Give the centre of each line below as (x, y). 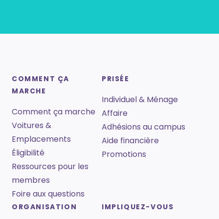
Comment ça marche (54, 112)
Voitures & (32, 126)
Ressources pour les (50, 167)
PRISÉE (116, 79)
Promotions (124, 154)
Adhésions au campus (143, 127)
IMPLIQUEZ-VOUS (138, 207)
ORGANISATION (44, 207)
